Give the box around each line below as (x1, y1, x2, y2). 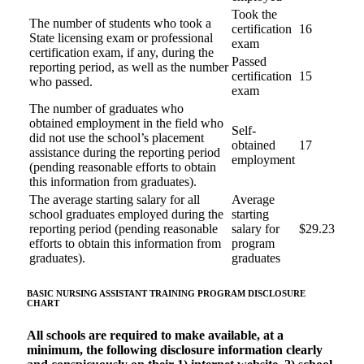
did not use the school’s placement (29, 130, 204, 145)
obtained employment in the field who (29, 115, 223, 130)
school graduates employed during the (29, 206, 223, 221)
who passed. (29, 74, 93, 89)
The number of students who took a (29, 15, 211, 30)
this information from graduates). (29, 174, 197, 188)
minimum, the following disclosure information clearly (27, 342, 323, 357)
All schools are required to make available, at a (27, 327, 284, 342)
